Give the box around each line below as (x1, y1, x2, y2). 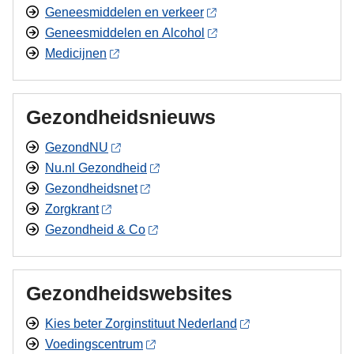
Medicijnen (45, 47, 107, 60)
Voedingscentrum (45, 337, 143, 351)
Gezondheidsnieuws (26, 106, 216, 128)
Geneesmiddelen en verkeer (45, 6, 204, 19)
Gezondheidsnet (45, 182, 137, 195)
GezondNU (45, 141, 108, 154)
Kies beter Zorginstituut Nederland (45, 317, 237, 330)
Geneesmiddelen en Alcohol (45, 26, 205, 40)
